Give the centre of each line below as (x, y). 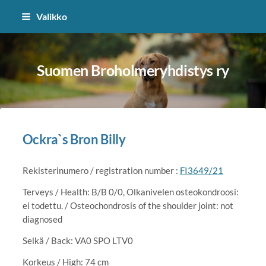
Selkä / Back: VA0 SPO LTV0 (77, 240)
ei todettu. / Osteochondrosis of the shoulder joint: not (128, 205)
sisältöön (24, 40)
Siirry (17, 12)
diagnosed (42, 219)
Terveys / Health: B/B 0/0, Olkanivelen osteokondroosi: (130, 191)
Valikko (52, 16)
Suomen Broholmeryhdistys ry (133, 70)
